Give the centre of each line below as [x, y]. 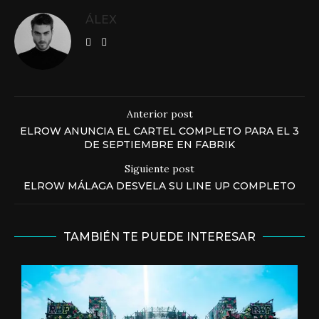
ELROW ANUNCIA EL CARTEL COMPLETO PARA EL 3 [159, 131]
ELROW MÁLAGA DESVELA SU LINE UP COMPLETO [159, 186]
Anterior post [159, 114]
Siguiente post [159, 169]
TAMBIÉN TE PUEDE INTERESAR [159, 237]
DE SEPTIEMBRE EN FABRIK [159, 145]
